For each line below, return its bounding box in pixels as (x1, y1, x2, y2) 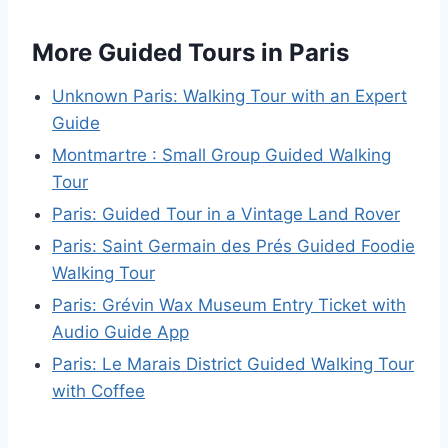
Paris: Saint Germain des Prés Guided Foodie (52, 236, 415, 257)
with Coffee (52, 381, 145, 402)
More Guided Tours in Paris (32, 38, 349, 68)
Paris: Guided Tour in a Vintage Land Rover (52, 204, 400, 225)
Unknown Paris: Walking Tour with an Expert (52, 86, 407, 107)
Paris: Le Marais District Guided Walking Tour (52, 354, 414, 375)
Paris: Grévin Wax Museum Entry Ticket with (52, 295, 406, 316)
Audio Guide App (52, 322, 189, 343)
